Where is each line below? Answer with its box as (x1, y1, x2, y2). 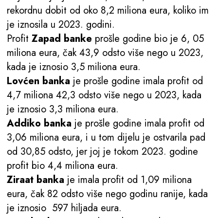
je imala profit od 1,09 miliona (64, 173, 192, 187)
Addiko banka (7, 116, 72, 131)
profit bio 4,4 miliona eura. (7, 159, 118, 173)
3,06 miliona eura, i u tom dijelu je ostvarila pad (7, 130, 205, 145)
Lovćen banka (7, 74, 70, 89)
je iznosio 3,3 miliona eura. (7, 102, 119, 117)
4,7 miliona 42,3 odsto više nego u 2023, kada (7, 88, 201, 103)
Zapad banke (32, 32, 92, 46)
